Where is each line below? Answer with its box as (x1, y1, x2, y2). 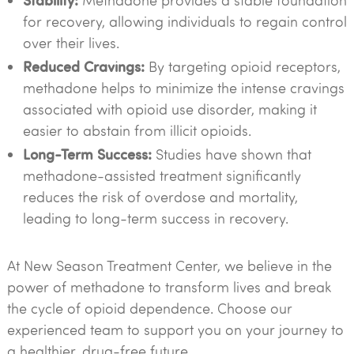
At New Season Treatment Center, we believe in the (6, 256, 332, 275)
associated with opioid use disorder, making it (22, 100, 317, 119)
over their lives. (22, 33, 119, 52)
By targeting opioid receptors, (144, 57, 341, 76)
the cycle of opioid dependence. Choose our (6, 299, 292, 318)
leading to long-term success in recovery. (22, 209, 288, 228)
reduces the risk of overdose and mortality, (22, 187, 298, 206)
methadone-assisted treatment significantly (22, 166, 301, 185)
